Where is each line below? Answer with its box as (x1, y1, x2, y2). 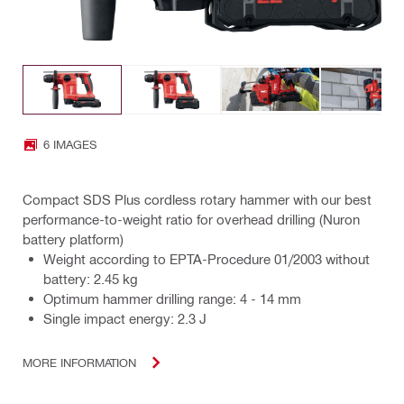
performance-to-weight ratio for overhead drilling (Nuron (23, 210, 360, 227)
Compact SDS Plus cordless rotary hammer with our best (23, 190, 372, 207)
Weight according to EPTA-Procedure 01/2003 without (43, 250, 370, 267)
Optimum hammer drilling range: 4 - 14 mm (43, 289, 301, 307)
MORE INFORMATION (23, 355, 136, 370)
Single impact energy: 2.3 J (43, 309, 207, 326)
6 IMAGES (43, 137, 96, 151)
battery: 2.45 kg (43, 270, 138, 287)
